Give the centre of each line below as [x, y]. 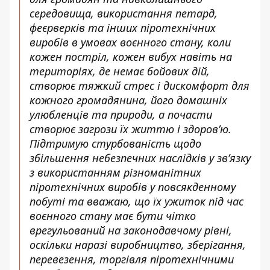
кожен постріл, [71, 57]
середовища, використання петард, [124, 13]
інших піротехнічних [161, 28]
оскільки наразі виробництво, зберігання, [138, 245]
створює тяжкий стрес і [96, 86]
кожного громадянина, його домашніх [128, 100]
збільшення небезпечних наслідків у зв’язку [140, 158]
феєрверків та [68, 28]
